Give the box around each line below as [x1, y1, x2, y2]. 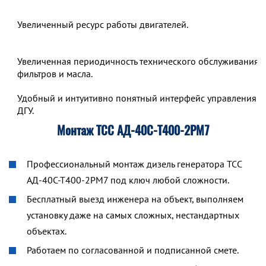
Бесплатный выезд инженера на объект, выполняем [27, 193, 243, 205]
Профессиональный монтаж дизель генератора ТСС [27, 158, 242, 170]
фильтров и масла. [17, 68, 93, 80]
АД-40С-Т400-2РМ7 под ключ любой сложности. [27, 174, 229, 186]
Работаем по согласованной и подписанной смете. [27, 244, 239, 256]
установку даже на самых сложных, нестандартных [27, 209, 239, 221]
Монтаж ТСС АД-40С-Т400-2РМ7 [56, 122, 210, 138]
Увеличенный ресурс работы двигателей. [17, 18, 188, 30]
